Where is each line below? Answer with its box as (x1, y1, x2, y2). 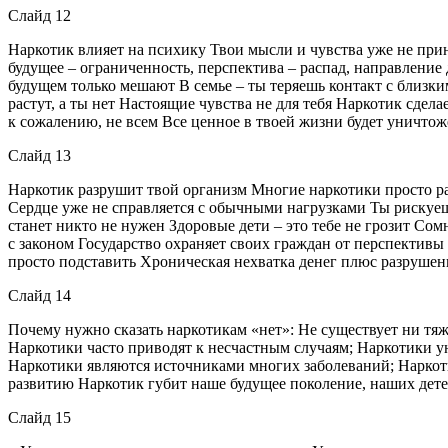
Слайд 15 (8, 408, 71, 426)
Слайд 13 (8, 146, 71, 164)
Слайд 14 (8, 286, 71, 304)
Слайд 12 (8, 6, 71, 24)
